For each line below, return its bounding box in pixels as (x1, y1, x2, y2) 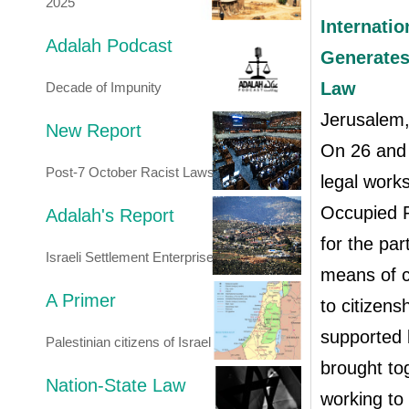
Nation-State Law (46, 375, 185, 395)
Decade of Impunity (46, 79, 162, 95)
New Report (46, 121, 142, 141)
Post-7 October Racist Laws (46, 164, 215, 180)
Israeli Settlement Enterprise (46, 249, 214, 265)
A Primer (46, 290, 116, 310)
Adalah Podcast (46, 36, 173, 56)
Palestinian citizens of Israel (46, 334, 211, 350)
